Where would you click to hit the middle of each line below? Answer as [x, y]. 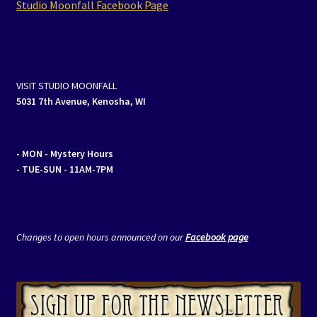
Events [33, 20]
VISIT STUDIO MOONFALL [66, 86]
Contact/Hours [52, 58]
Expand [295, 54]
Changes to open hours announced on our [100, 237]
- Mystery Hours [79, 153]
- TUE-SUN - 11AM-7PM [64, 169]
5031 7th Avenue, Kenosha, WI [81, 102]
